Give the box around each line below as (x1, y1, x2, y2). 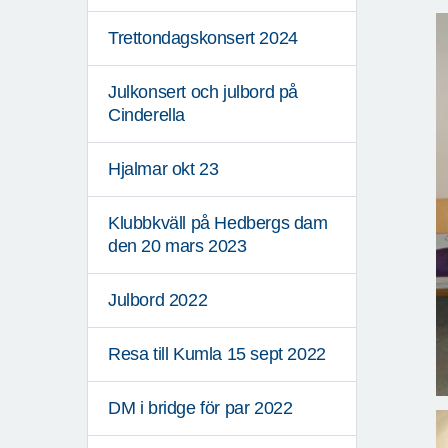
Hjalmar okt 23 (108, 159, 219, 180)
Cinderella (108, 105, 185, 126)
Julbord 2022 (108, 290, 208, 311)
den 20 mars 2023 (108, 236, 247, 257)
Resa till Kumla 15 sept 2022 (108, 344, 326, 365)
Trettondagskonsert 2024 (108, 28, 298, 49)
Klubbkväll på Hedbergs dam (108, 213, 328, 234)
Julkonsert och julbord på (108, 82, 299, 103)
